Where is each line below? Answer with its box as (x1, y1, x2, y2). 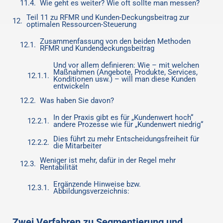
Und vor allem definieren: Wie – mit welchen (53, 61, 199, 70)
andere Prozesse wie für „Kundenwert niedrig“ (53, 120, 203, 129)
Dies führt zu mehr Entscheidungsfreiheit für (53, 134, 199, 143)
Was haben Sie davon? (40, 96, 114, 105)
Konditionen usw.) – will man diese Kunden (53, 75, 196, 84)
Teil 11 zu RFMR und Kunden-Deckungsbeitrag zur (26, 13, 189, 22)
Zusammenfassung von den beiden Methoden (40, 37, 191, 46)
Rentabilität (40, 163, 78, 172)
